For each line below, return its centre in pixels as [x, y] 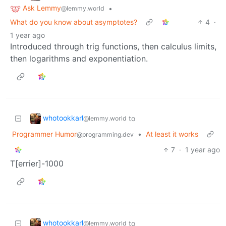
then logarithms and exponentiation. [79, 58]
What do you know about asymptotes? [74, 22]
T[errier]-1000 [37, 163]
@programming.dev [105, 134]
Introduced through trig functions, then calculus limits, [113, 46]
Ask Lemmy [42, 8]
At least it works [172, 134]
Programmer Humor [44, 134]
